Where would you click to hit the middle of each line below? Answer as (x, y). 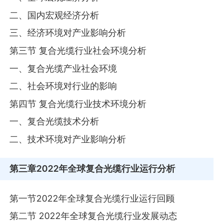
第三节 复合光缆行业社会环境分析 (78, 50)
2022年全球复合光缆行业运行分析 (106, 169)
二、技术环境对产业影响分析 (68, 139)
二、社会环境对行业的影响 (63, 86)
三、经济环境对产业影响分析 (68, 33)
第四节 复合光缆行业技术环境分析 (78, 104)
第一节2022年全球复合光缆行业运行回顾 (92, 198)
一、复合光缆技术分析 (55, 121)
